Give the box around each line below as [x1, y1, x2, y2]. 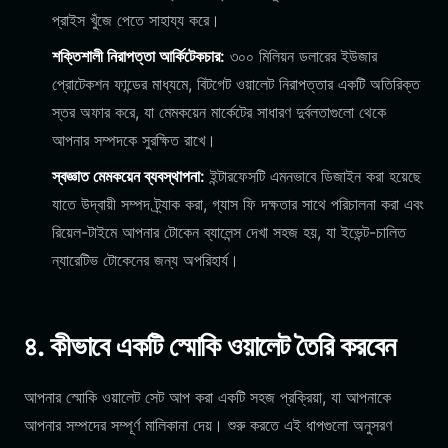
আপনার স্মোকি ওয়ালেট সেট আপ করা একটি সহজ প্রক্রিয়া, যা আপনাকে [24, 387, 391, 407]
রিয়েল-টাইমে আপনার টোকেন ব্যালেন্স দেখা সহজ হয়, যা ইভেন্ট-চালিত [52, 222, 406, 242]
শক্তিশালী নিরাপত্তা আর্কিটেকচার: [52, 46, 225, 66]
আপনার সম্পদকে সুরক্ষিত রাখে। [52, 130, 216, 150]
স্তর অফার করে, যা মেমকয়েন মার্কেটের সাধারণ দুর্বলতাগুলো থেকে [52, 102, 386, 122]
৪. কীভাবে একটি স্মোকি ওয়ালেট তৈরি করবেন [24, 329, 396, 363]
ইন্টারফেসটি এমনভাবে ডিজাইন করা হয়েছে [205, 166, 421, 186]
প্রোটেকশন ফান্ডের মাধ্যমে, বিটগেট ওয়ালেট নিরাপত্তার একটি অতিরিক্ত [52, 74, 420, 94]
